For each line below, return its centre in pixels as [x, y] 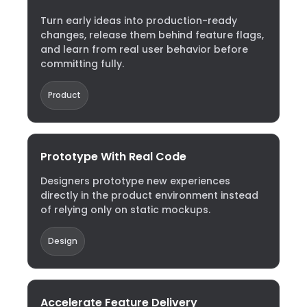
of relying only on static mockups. [125, 210]
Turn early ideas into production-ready [139, 21]
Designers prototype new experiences [135, 181]
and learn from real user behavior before [144, 49]
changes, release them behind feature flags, [152, 35]
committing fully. [82, 64]
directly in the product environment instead [149, 195]
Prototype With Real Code [113, 157]
